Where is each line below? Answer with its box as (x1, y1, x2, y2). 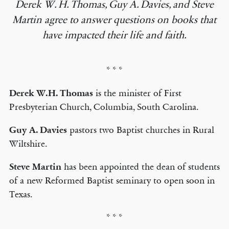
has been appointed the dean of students (63, 161, 220, 172)
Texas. (9, 189, 33, 200)
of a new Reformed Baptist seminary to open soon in (9, 175, 215, 186)
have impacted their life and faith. (42, 29, 187, 41)
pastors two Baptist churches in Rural (69, 124, 214, 135)
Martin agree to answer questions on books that (12, 14, 217, 26)
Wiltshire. (9, 138, 48, 149)
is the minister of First (93, 87, 181, 99)
